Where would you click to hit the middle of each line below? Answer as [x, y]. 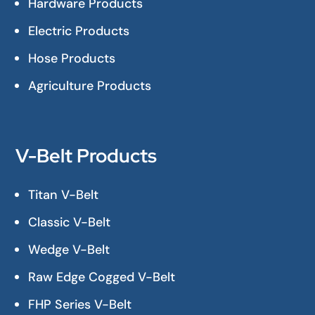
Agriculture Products [90, 86]
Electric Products [79, 31]
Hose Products [72, 59]
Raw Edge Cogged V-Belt [102, 277]
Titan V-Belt [64, 195]
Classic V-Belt [70, 223]
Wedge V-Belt [69, 250]
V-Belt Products [86, 156]
